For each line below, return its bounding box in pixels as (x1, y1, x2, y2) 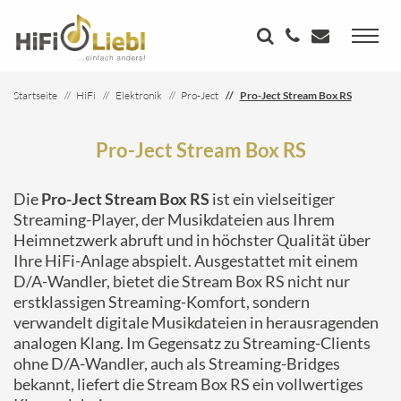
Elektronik (115, 89, 162, 102)
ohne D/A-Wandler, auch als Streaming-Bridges (13, 354, 340, 373)
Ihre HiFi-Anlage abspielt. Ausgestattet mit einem (13, 251, 358, 270)
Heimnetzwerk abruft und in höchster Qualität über (13, 230, 371, 250)
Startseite (13, 89, 57, 102)
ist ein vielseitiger (209, 189, 335, 209)
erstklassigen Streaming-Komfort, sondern (13, 292, 310, 311)
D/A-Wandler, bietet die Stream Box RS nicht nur (13, 271, 350, 291)
